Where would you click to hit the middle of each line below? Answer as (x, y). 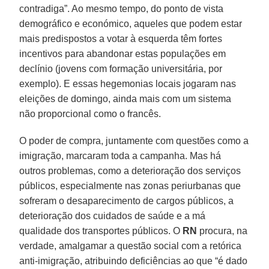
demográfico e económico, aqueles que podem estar (131, 23)
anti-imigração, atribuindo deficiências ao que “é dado (134, 261)
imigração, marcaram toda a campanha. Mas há (120, 156)
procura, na (222, 231)
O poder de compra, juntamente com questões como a (134, 141)
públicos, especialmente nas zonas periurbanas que (130, 186)
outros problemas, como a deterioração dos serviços (130, 171)
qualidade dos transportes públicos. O (101, 231)
